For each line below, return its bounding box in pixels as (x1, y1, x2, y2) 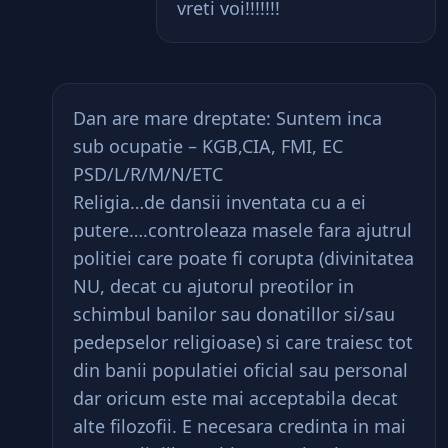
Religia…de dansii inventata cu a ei (73, 190, 366, 214)
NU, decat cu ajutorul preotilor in (73, 274, 354, 298)
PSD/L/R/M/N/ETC (73, 162, 223, 186)
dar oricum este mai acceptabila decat (73, 386, 398, 410)
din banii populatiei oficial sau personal (73, 358, 408, 382)
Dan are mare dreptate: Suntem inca (73, 106, 382, 130)
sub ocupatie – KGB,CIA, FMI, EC (73, 134, 343, 158)
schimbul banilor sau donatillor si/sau (73, 302, 395, 326)
